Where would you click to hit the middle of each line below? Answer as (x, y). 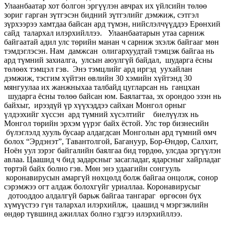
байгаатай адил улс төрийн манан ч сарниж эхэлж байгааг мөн (111, 42)
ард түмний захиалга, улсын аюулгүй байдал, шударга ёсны (108, 60)
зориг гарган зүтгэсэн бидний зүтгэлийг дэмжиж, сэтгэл (101, 15)
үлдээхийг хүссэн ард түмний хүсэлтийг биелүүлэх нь (101, 114)
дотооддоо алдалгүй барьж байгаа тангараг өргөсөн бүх (103, 195)
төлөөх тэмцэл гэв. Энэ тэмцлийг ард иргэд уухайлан (98, 69)
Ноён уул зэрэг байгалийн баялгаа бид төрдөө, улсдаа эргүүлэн (113, 150)
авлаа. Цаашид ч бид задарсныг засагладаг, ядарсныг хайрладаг (113, 159)
